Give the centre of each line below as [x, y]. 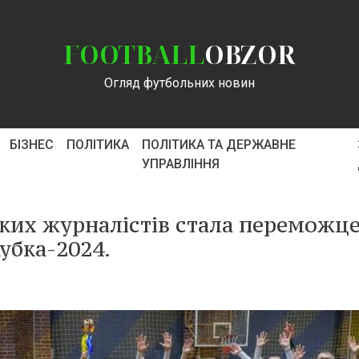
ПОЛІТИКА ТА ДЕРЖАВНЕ [218, 145]
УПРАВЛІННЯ [180, 164]
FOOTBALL [134, 54]
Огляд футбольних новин [179, 83]
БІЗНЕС [31, 145]
